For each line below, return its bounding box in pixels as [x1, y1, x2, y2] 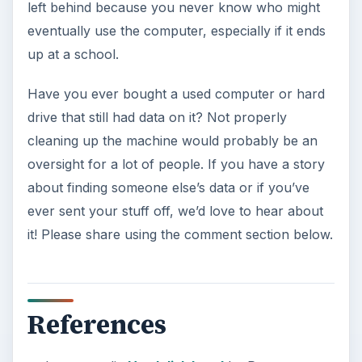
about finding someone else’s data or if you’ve [27, 179, 309, 196]
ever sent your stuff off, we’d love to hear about [27, 203, 323, 220]
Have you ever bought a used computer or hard [27, 86, 325, 103]
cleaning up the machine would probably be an [27, 133, 318, 149]
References [27, 307, 166, 343]
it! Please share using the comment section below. [27, 226, 333, 243]
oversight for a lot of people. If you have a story [27, 156, 325, 173]
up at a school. [27, 46, 119, 63]
